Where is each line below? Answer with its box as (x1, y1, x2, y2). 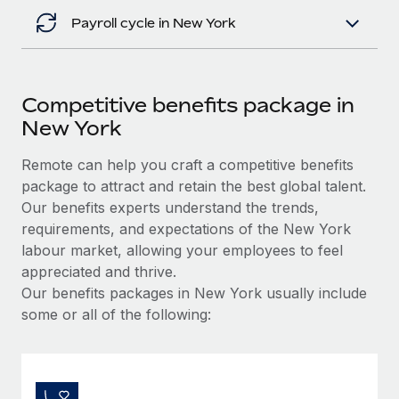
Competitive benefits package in (21, 93, 354, 117)
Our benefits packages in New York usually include (21, 283, 367, 302)
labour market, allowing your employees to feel (21, 240, 343, 259)
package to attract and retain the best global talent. (21, 176, 366, 195)
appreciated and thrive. (21, 262, 176, 281)
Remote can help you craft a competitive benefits (21, 155, 354, 174)
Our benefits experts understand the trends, (21, 198, 319, 216)
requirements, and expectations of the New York (21, 219, 351, 238)
